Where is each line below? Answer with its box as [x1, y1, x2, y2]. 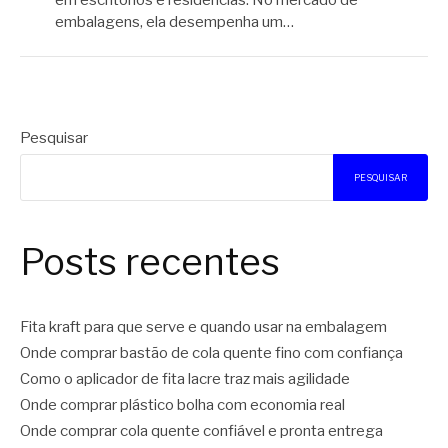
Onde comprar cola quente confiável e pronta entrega [20, 422, 383, 441]
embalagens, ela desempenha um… [55, 13, 294, 32]
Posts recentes [20, 239, 280, 284]
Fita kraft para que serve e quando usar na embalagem [20, 318, 387, 337]
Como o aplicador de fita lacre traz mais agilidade [20, 370, 350, 389]
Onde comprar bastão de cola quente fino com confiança [20, 344, 403, 363]
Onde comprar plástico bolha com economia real [20, 396, 345, 415]
